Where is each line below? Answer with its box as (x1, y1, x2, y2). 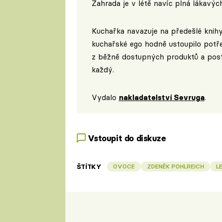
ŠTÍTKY (76, 163, 102, 171)
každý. (91, 64, 114, 74)
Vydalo (91, 92, 119, 102)
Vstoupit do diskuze (87, 133, 166, 143)
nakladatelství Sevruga (118, 92, 205, 102)
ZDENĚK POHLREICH (147, 163, 204, 170)
